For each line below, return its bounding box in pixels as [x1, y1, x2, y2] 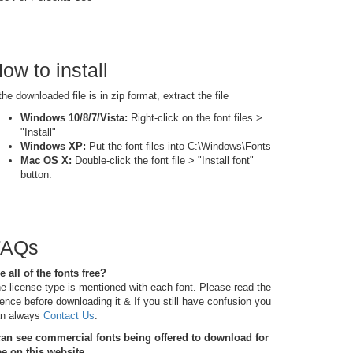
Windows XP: [20, 140, 86, 152]
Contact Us [43, 310, 95, 321]
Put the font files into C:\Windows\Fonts [86, 140, 271, 152]
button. [20, 169, 52, 180]
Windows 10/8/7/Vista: [20, 112, 128, 124]
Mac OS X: [20, 154, 72, 166]
